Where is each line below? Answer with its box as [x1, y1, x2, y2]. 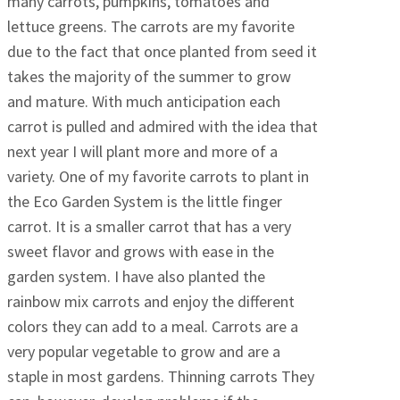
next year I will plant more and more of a [7, 141, 278, 162]
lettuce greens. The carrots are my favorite [7, 16, 295, 37]
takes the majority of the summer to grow [7, 66, 291, 87]
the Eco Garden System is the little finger [7, 191, 282, 212]
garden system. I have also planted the [7, 266, 265, 287]
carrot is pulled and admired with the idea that [7, 116, 318, 137]
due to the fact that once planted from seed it [7, 41, 317, 62]
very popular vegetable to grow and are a [7, 341, 280, 362]
